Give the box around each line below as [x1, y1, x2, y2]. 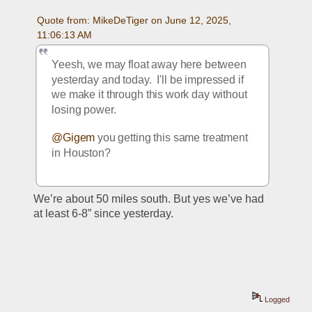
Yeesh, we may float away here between [52, 58, 247, 71]
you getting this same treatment [95, 132, 249, 144]
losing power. [52, 104, 116, 116]
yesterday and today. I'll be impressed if [52, 73, 244, 86]
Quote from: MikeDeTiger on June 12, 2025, [36, 14, 231, 26]
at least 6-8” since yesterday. [33, 207, 177, 219]
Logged [263, 295, 290, 304]
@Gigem [52, 132, 95, 144]
